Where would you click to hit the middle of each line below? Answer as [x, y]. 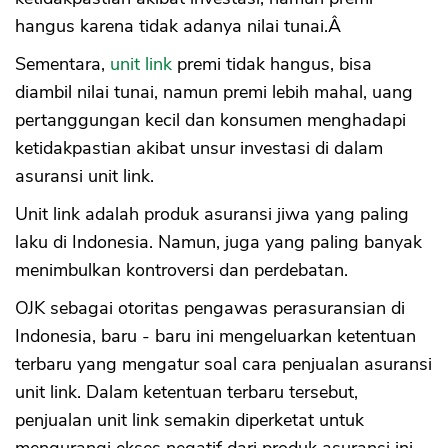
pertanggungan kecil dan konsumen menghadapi [210, 120]
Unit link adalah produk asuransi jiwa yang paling [212, 214]
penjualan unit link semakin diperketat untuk [189, 420]
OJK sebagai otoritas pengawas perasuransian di [210, 308]
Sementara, [62, 64]
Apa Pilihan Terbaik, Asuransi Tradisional [212, 36]
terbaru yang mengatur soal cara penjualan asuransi [223, 364]
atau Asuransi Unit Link [136, 54]
